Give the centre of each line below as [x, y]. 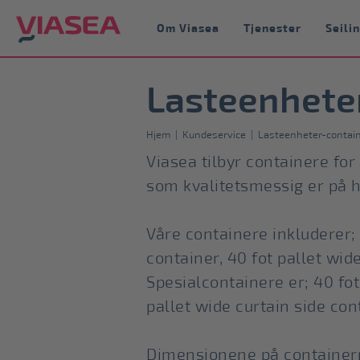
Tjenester [272, 28]
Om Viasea [188, 28]
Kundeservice [214, 135]
